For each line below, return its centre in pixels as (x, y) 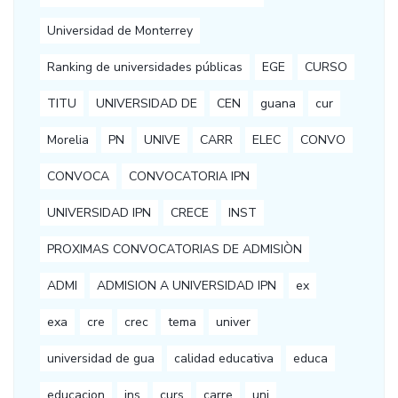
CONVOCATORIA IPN (189, 177)
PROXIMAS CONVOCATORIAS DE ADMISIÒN (175, 250)
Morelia (68, 140)
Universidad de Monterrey (120, 31)
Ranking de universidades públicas (145, 68)
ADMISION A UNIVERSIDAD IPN (187, 286)
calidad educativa (224, 359)
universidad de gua (101, 359)
